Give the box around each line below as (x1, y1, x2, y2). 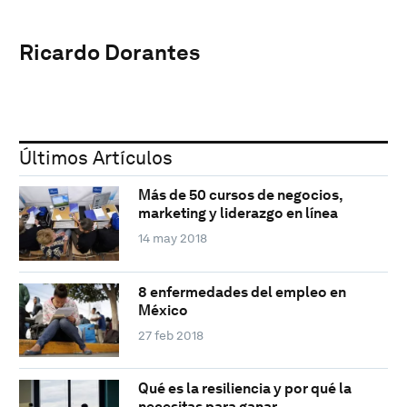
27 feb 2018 (137, 327, 203, 342)
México (137, 301, 188, 319)
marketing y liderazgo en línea (137, 204, 338, 223)
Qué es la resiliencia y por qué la (137, 380, 352, 398)
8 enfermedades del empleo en (137, 283, 346, 301)
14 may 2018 (137, 231, 207, 246)
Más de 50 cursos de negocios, (137, 186, 342, 204)
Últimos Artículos (19, 145, 173, 169)
